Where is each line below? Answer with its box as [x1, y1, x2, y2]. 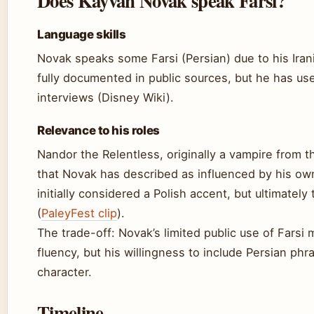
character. [37, 265, 92, 279]
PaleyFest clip [41, 206, 117, 220]
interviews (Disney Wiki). [37, 90, 174, 104]
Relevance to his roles [37, 123, 160, 137]
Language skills [37, 27, 126, 41]
